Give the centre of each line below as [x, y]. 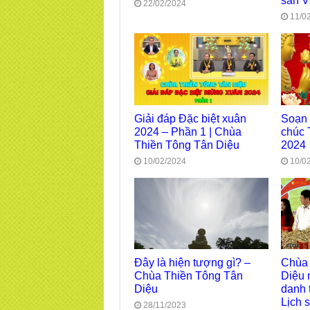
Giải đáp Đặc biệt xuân [190, 118]
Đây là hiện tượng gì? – [192, 263]
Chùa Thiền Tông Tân [188, 276]
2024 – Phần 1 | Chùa [188, 131]
